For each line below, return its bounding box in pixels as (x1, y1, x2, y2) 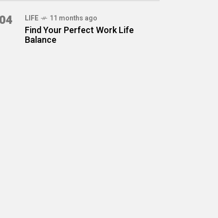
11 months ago (50, 13, 97, 23)
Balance (25, 34, 56, 47)
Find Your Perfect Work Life (25, 24, 134, 37)
